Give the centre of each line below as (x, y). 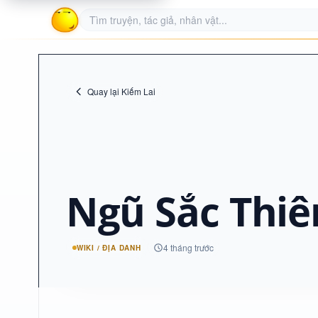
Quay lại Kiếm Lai (121, 91)
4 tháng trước (188, 247)
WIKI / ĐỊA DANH (109, 247)
